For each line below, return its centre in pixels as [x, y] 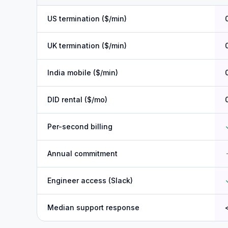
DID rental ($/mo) [77, 99]
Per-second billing [80, 126]
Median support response [93, 207]
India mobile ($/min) [83, 73]
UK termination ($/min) [87, 46]
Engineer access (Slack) [90, 180]
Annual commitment [82, 153]
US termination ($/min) [87, 19]
